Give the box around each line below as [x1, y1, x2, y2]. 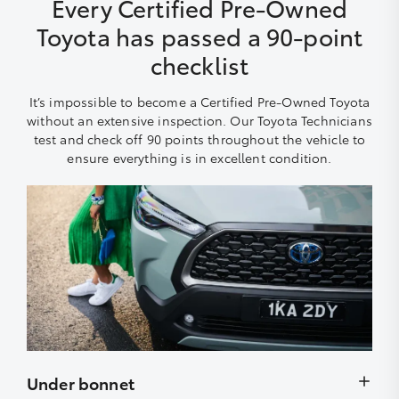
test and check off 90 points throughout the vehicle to [33, 129, 366, 148]
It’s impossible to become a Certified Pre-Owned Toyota [28, 92, 370, 110]
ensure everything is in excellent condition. [67, 148, 332, 167]
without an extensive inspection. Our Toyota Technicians [27, 110, 372, 129]
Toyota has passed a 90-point [36, 19, 363, 53]
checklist [150, 47, 249, 81]
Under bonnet [27, 371, 134, 395]
